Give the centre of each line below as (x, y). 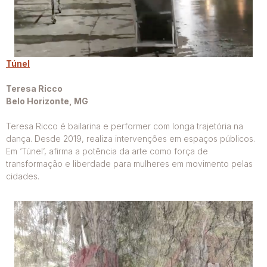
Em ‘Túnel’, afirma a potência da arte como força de (107, 151)
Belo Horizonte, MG (47, 101)
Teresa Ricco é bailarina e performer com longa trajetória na (125, 126)
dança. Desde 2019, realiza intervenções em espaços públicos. (131, 139)
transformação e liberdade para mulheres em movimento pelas (129, 164)
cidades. (23, 176)
